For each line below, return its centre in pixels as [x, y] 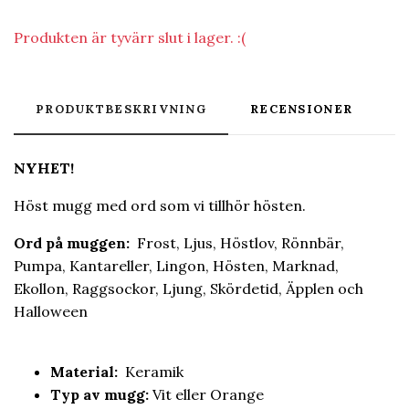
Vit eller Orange [206, 394]
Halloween [52, 311]
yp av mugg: [105, 394]
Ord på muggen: [73, 242]
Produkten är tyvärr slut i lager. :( [130, 37]
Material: [86, 371]
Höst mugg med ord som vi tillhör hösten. [160, 205]
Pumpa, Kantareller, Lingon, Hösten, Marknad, [176, 265]
